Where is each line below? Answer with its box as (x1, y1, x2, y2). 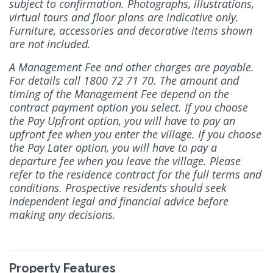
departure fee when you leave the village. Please (9, 153, 241, 168)
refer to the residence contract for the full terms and (9, 166, 261, 182)
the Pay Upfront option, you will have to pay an (9, 113, 235, 128)
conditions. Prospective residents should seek (9, 180, 227, 195)
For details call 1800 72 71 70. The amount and (9, 73, 239, 88)
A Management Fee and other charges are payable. (9, 59, 254, 74)
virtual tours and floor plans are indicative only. (9, 9, 239, 24)
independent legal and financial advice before (9, 193, 229, 208)
